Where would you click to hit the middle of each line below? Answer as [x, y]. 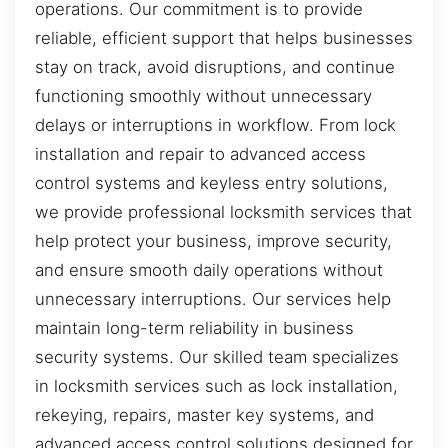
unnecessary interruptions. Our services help [213, 299]
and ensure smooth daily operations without [209, 270]
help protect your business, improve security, [213, 241]
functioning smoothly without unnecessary [203, 96]
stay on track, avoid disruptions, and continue [215, 67]
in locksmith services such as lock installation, [216, 386]
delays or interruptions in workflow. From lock [215, 125]
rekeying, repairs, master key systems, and [204, 415]
